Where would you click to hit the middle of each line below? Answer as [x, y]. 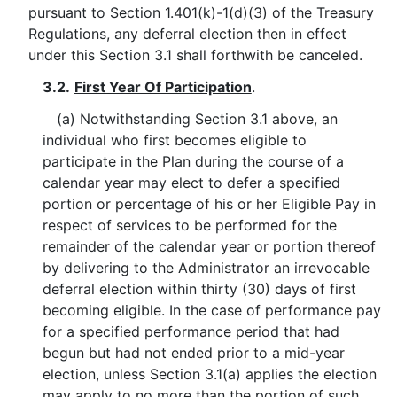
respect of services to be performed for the [190, 225]
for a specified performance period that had [191, 331]
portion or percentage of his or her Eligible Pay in [210, 204]
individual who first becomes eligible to [175, 140]
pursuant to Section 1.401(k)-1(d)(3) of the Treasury [201, 12]
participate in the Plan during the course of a [194, 161]
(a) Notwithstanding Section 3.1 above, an [197, 119]
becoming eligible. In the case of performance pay [212, 310]
